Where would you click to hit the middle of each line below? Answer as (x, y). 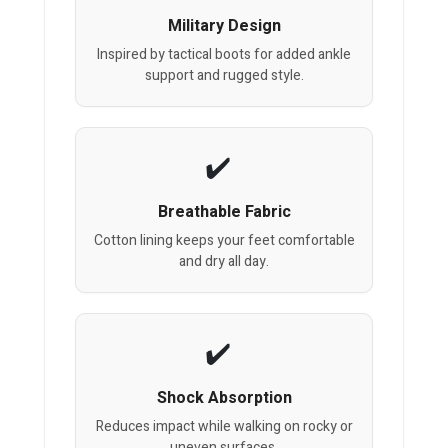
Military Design (224, 26)
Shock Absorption (224, 398)
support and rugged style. (224, 76)
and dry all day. (224, 262)
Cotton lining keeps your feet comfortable (224, 241)
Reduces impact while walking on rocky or (224, 427)
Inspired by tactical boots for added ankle (224, 55)
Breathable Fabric (224, 212)
